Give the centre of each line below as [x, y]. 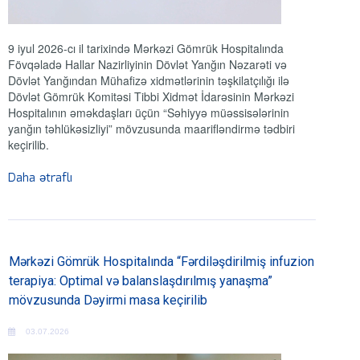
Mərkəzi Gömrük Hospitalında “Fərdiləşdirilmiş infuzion [162, 262]
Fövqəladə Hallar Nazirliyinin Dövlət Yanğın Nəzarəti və [147, 65]
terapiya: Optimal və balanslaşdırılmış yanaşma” [141, 281]
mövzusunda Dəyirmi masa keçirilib [108, 301]
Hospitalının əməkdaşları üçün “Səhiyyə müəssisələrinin [149, 113]
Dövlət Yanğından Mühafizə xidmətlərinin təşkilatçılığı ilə [149, 81]
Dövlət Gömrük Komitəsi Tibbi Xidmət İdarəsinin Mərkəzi [151, 97]
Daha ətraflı [40, 179]
